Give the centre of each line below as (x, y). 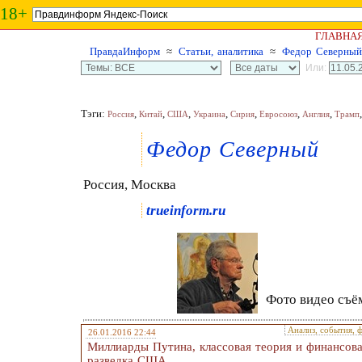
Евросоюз (278, 114)
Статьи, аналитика (221, 51)
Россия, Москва (130, 185)
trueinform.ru (186, 210)
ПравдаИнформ (125, 51)
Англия (316, 114)
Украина (209, 114)
